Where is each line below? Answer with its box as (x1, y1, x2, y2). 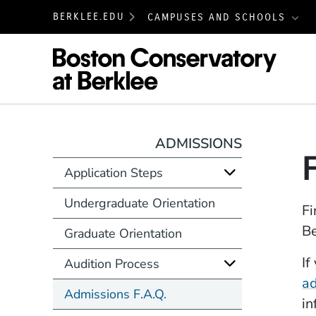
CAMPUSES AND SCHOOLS (147, 11, 290, 23)
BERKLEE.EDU (52, 11, 125, 23)
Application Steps (63, 164, 163, 181)
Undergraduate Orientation (63, 194, 215, 212)
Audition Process (63, 255, 159, 272)
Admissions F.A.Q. (63, 285, 166, 303)
